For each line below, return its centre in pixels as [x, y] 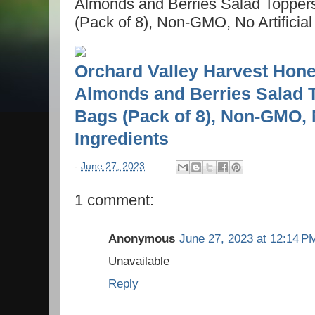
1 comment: [114, 200]
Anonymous [142, 238]
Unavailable [139, 261]
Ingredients [124, 139]
